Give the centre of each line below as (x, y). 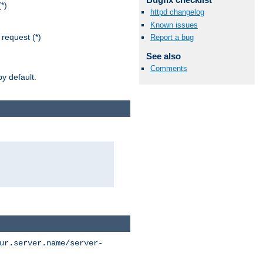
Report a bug (172, 37)
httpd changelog (177, 12)
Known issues (174, 25)
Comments (169, 68)
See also (163, 56)
